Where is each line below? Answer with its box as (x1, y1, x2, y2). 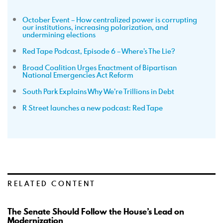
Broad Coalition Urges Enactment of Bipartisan (22, 63, 177, 72)
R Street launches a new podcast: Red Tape (22, 103, 163, 112)
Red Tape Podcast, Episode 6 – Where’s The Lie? (22, 46, 175, 56)
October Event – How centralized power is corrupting (22, 15, 197, 24)
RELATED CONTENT (7, 179, 96, 188)
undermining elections (22, 30, 96, 39)
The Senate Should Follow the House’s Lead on (7, 206, 184, 218)
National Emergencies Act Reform (22, 70, 133, 80)
